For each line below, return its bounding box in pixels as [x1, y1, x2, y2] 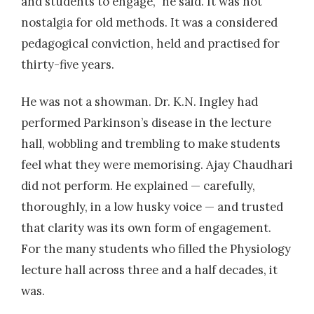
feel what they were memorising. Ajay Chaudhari [21, 157, 293, 173]
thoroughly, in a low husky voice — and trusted [21, 199, 283, 215]
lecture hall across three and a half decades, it [21, 262, 278, 278]
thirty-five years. [21, 56, 114, 72]
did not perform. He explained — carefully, [21, 178, 255, 194]
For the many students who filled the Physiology [21, 241, 291, 257]
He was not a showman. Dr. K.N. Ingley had [21, 94, 258, 110]
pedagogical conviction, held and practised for [21, 35, 280, 51]
